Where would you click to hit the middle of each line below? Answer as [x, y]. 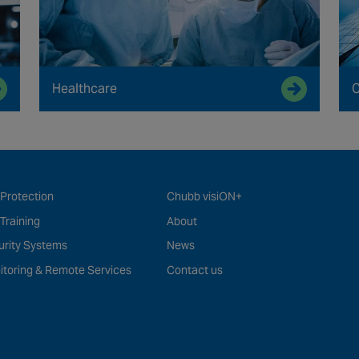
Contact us [195, 270]
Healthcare [85, 89]
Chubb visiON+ [205, 197]
